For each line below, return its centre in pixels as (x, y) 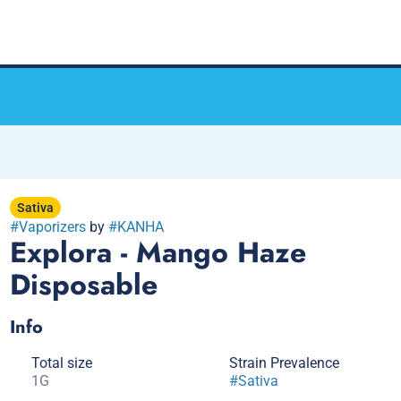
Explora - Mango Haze (158, 252)
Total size (61, 363)
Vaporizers (52, 227)
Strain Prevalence (284, 363)
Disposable (83, 285)
